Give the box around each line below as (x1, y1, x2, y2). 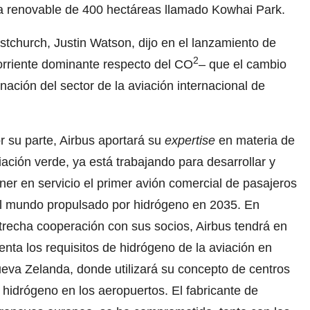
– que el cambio (199, 57, 286, 71)
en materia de (215, 134, 295, 147)
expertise (165, 134, 215, 147)
